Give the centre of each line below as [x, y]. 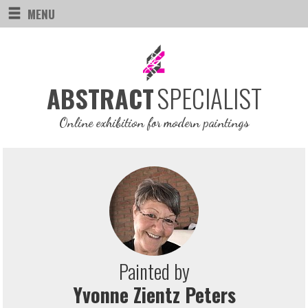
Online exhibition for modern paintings [154, 123]
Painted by [154, 272]
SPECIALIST [209, 98]
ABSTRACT [100, 98]
